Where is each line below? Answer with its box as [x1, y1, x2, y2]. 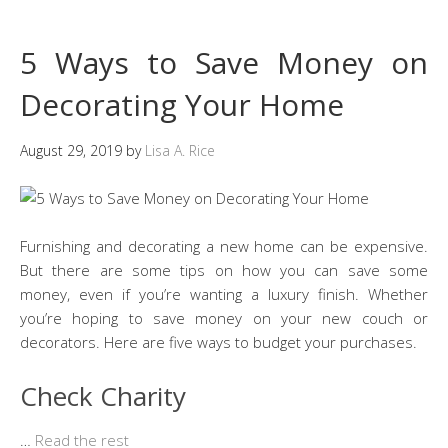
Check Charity [20, 377, 186, 414]
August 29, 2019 [20, 140, 122, 160]
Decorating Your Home [20, 83, 344, 125]
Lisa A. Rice [145, 140, 215, 160]
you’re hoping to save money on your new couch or [20, 307, 428, 328]
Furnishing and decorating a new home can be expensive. [20, 235, 428, 256]
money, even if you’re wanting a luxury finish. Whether [20, 283, 428, 304]
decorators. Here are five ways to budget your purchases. [20, 331, 417, 352]
